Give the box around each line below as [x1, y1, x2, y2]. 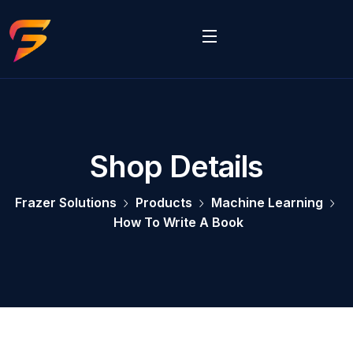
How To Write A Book [113, 214, 243, 231]
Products [136, 195, 192, 211]
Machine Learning [211, 195, 323, 211]
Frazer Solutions [15, 195, 117, 211]
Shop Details [89, 148, 264, 185]
